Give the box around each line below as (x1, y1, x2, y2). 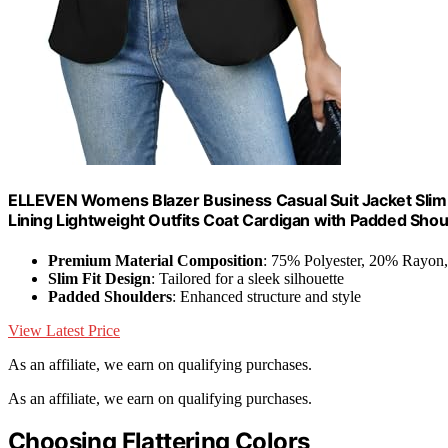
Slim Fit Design (48, 269, 151, 287)
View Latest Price (8, 321, 120, 339)
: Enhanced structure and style (172, 287, 361, 305)
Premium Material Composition (48, 251, 263, 269)
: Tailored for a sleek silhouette (151, 269, 344, 287)
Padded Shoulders (48, 287, 172, 305)
